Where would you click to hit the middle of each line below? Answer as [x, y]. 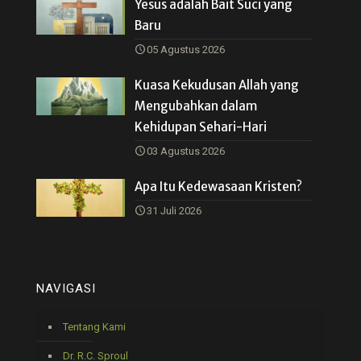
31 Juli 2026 [174, 211]
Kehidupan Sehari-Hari [201, 127]
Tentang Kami [94, 327]
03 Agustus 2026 [186, 151]
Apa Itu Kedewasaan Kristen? [219, 187]
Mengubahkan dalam [196, 106]
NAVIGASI [66, 289]
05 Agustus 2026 [186, 50]
